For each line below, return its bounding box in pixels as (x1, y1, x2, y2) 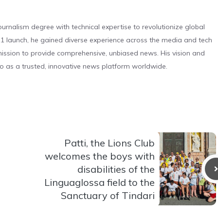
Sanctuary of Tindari (61, 189, 155, 201)
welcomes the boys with (45, 149, 155, 162)
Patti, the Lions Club (64, 136, 155, 149)
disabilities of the (77, 163, 155, 175)
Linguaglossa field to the (44, 176, 155, 188)
